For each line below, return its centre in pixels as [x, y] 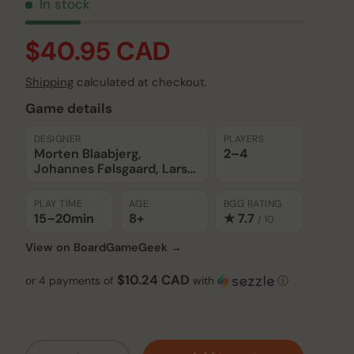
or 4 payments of [71, 281]
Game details [69, 109]
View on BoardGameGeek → [104, 248]
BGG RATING [253, 204]
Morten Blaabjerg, [88, 154]
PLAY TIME [58, 204]
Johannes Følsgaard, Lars [111, 169]
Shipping [49, 83]
